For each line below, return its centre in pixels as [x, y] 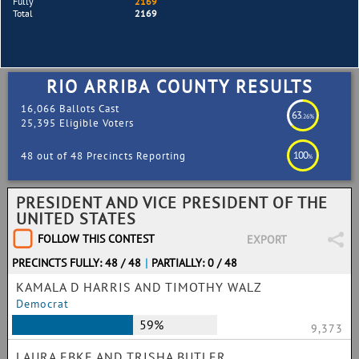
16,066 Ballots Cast [70, 109]
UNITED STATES [76, 219]
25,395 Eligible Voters [77, 123]
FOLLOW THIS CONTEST [96, 239]
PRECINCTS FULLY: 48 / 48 [77, 263]
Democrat [42, 304]
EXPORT [266, 240]
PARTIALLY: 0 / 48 [195, 263]
